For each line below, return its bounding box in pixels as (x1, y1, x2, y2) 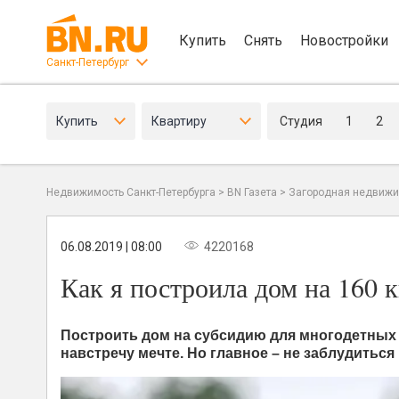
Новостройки (300, 31, 388, 49)
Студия (280, 114, 322, 128)
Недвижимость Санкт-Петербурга (46, 186, 216, 199)
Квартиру (151, 114, 207, 128)
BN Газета (227, 186, 277, 199)
